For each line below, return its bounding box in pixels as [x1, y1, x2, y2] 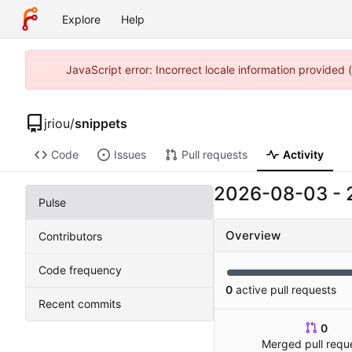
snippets [75, 115, 127, 131]
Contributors [38, 229, 102, 244]
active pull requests [233, 283, 336, 297]
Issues [113, 148, 146, 162]
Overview [225, 228, 280, 244]
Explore [62, 12, 101, 26]
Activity [282, 148, 324, 162]
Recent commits [38, 297, 121, 311]
